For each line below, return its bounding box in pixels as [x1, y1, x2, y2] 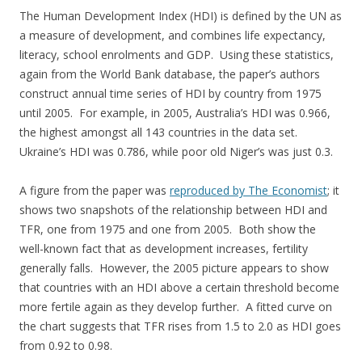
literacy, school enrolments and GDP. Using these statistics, [19, 46, 334, 62]
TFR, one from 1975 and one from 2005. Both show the [19, 221, 316, 237]
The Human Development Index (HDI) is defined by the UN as [19, 7, 342, 23]
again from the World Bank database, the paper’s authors [19, 65, 320, 82]
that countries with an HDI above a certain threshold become [19, 279, 339, 295]
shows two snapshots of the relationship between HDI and [19, 201, 327, 217]
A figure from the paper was [19, 182, 170, 198]
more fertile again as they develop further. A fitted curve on [19, 298, 332, 314]
